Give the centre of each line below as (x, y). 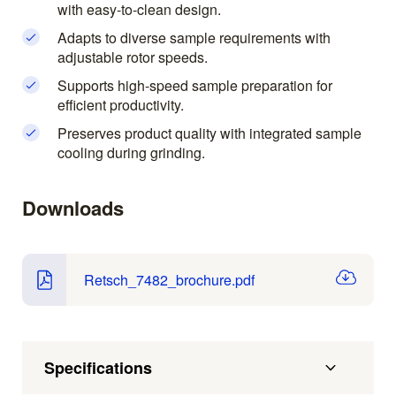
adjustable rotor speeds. (133, 57)
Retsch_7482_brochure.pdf (169, 279)
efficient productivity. (121, 105)
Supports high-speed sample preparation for (195, 86)
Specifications (98, 368)
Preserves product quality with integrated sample (209, 133)
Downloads (73, 208)
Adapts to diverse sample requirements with (194, 38)
